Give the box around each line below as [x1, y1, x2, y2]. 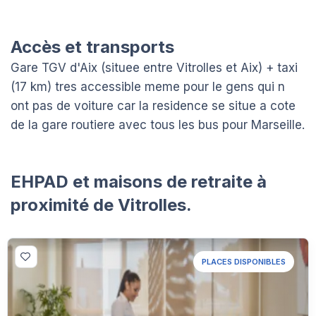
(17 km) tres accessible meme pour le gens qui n [11, 79, 285, 94]
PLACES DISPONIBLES [202, 256, 286, 267]
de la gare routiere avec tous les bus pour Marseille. [11, 117, 305, 132]
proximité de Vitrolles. [11, 194, 192, 215]
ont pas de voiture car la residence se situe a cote [11, 98, 296, 113]
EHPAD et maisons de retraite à [11, 171, 267, 192]
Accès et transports [11, 36, 174, 57]
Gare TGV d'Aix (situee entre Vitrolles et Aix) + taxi [11, 60, 298, 75]
